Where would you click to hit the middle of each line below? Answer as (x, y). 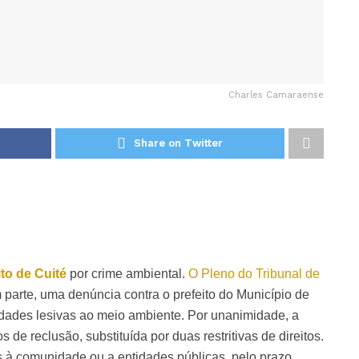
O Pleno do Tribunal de (254, 273)
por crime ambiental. (129, 273)
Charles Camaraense (276, 95)
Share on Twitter (178, 143)
